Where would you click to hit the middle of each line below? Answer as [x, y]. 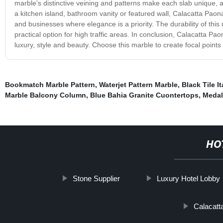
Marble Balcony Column [45, 95]
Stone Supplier [97, 178]
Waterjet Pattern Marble [138, 84]
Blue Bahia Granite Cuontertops [144, 95]
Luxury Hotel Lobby [189, 178]
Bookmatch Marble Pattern [50, 84]
